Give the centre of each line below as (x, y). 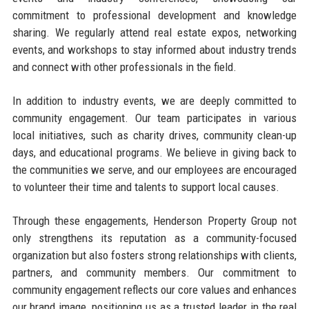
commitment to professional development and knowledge (154, 15)
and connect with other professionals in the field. (124, 67)
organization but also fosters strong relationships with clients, (154, 255)
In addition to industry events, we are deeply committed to (154, 100)
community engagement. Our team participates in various (154, 118)
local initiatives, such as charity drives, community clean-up (154, 135)
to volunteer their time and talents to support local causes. (146, 187)
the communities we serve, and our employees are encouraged (154, 169)
